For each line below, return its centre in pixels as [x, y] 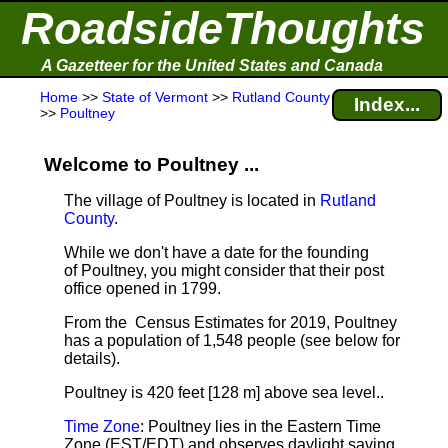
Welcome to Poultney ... [151, 164]
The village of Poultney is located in [192, 200]
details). [92, 358]
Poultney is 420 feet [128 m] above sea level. [222, 392]
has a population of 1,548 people [180, 340]
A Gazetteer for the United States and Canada [212, 65]
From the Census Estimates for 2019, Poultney [230, 322]
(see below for [348, 340]
